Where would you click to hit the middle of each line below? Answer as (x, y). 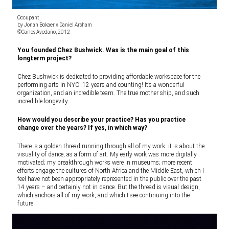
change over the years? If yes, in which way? (82, 128)
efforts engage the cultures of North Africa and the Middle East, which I (111, 171)
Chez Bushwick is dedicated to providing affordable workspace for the (109, 77)
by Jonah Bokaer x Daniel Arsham (54, 25)
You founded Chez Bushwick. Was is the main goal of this (103, 50)
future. (26, 204)
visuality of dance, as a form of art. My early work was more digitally (107, 155)
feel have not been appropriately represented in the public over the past (109, 179)
